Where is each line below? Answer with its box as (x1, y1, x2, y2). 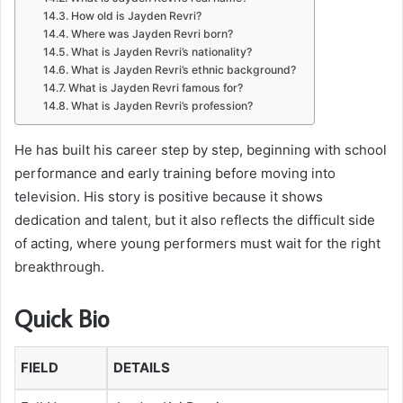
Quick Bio (14, 301, 109, 334)
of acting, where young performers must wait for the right (14, 234, 381, 252)
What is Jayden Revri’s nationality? (70, 44, 252, 58)
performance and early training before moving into (14, 164, 336, 182)
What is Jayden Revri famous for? (67, 80, 243, 94)
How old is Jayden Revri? (70, 8, 201, 22)
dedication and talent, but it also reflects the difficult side (14, 210, 375, 228)
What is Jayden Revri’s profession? (70, 98, 253, 112)
